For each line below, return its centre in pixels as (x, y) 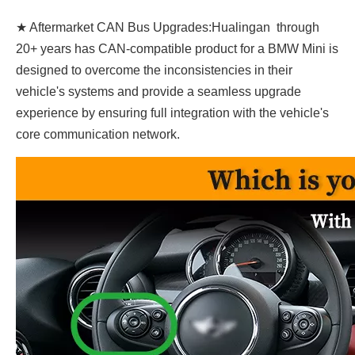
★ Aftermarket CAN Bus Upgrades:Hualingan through (168, 27)
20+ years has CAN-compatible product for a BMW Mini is (177, 49)
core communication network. (99, 134)
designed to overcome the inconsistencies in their (154, 70)
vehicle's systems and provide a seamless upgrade (158, 92)
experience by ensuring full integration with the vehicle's (172, 113)
